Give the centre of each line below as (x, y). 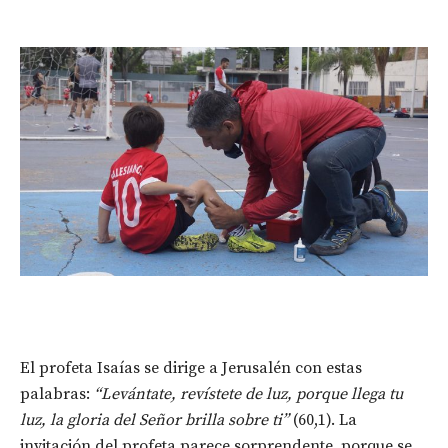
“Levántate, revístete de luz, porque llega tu (248, 394)
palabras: (57, 394)
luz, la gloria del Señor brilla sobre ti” (154, 420)
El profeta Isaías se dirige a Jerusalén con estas (191, 368)
